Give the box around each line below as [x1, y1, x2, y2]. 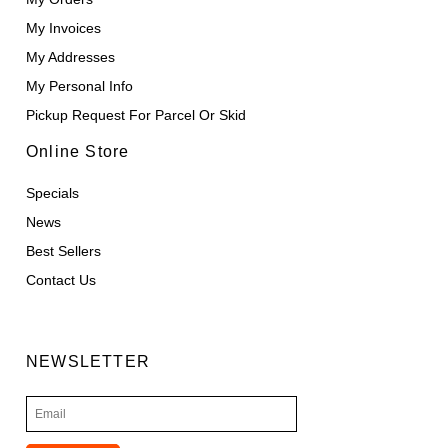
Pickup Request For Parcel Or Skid [26, 106, 247, 123]
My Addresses [26, 48, 116, 65]
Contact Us [26, 271, 97, 288]
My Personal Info [26, 77, 134, 94]
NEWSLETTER [26, 352, 151, 370]
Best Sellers [26, 242, 102, 259]
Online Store [26, 142, 130, 160]
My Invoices [26, 19, 102, 36]
